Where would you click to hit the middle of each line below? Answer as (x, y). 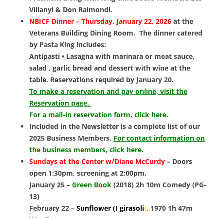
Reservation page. (60, 103)
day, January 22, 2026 (137, 21)
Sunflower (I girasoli (110, 208)
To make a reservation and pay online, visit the (108, 91)
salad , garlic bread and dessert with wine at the (110, 68)
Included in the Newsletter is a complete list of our (115, 127)
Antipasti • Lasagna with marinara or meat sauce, (112, 56)
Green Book (92, 185)
